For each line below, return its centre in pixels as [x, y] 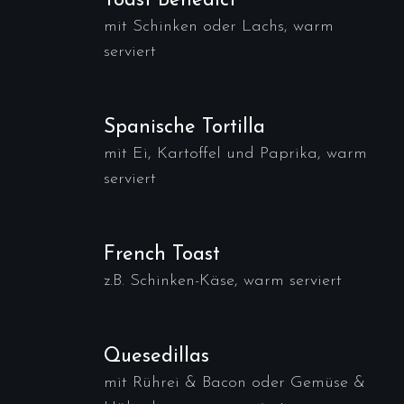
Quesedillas [156, 357]
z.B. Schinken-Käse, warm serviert [223, 281]
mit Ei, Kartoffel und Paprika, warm [235, 154]
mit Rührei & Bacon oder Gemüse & [234, 383]
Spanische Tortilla [184, 128]
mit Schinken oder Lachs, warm [219, 27]
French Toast [162, 255]
